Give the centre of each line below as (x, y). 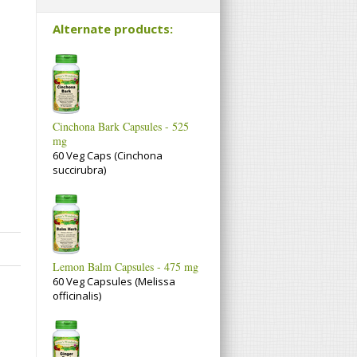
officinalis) (77, 296)
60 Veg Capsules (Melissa (114, 282)
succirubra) (79, 170)
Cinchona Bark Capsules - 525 (121, 127)
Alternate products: (113, 28)
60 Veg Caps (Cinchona (108, 156)
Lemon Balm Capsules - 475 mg (126, 267)
